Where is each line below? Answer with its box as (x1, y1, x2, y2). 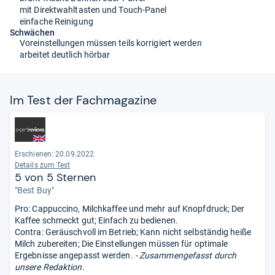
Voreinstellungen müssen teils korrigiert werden (20, 37, 202, 48)
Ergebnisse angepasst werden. (15, 250, 133, 260)
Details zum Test (15, 160, 71, 169)
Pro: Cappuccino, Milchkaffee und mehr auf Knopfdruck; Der (15, 203, 245, 214)
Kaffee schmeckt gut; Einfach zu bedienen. (15, 215, 178, 225)
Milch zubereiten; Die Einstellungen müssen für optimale (15, 238, 228, 249)
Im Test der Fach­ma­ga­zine (10, 91, 157, 108)
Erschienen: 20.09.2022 (15, 149, 95, 158)
